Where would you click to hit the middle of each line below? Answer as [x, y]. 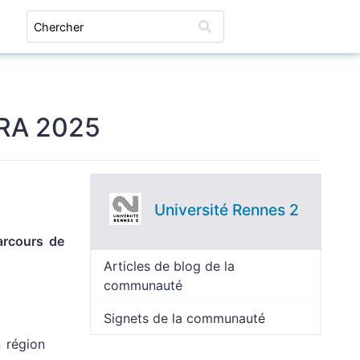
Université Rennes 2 [227, 210]
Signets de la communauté [184, 318]
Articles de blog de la [169, 266]
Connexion [276, 27]
